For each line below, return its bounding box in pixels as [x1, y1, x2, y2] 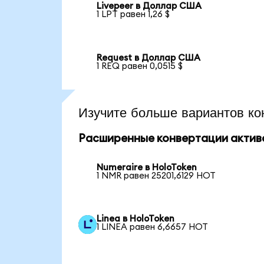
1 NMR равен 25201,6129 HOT [97, 171, 216, 180]
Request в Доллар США [97, 54, 201, 63]
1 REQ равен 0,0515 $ [97, 62, 183, 71]
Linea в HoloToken [97, 214, 175, 224]
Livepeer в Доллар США [97, 2, 202, 11]
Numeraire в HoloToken [97, 163, 197, 172]
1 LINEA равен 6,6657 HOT [97, 223, 209, 232]
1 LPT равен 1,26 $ [97, 10, 170, 19]
